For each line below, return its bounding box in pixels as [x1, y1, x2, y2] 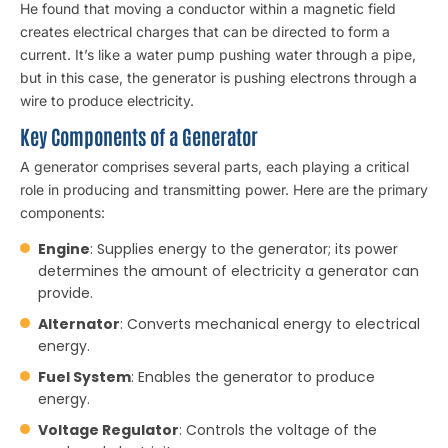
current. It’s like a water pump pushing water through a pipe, [20, 46, 416, 63]
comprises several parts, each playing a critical [98, 158, 409, 175]
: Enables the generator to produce [131, 367, 375, 387]
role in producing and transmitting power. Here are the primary [20, 181, 428, 198]
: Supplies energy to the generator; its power [90, 239, 398, 259]
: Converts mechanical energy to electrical [120, 314, 420, 334]
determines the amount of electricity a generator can [38, 261, 419, 281]
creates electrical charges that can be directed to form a [20, 23, 390, 40]
